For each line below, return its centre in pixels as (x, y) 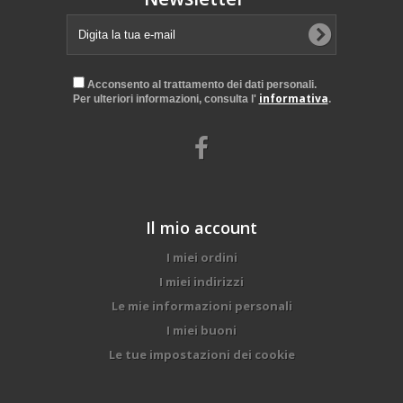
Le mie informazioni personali (201, 306)
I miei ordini (201, 257)
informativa (293, 99)
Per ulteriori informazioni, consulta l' (166, 99)
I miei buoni (201, 330)
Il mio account (201, 228)
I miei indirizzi (201, 282)
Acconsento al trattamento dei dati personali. (200, 85)
